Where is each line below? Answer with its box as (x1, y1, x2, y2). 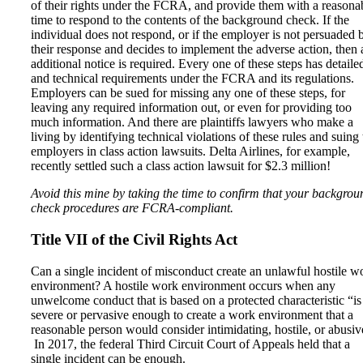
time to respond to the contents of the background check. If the (31, 12, 349, 27)
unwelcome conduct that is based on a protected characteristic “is (31, 293, 361, 307)
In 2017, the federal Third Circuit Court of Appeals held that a (31, 336, 350, 351)
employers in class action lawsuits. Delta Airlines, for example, (31, 143, 350, 158)
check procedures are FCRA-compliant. (31, 200, 233, 215)
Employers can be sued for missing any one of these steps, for (31, 85, 345, 100)
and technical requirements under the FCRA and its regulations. (31, 70, 354, 85)
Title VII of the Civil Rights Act (31, 230, 241, 248)
